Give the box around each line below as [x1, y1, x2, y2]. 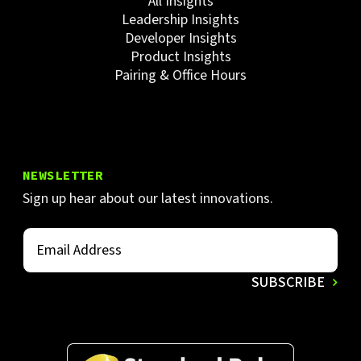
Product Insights [130, 47, 231, 68]
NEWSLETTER [22, 167, 103, 184]
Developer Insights [124, 28, 237, 49]
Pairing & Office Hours [114, 65, 247, 86]
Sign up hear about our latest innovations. [22, 189, 273, 210]
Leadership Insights [122, 10, 239, 31]
